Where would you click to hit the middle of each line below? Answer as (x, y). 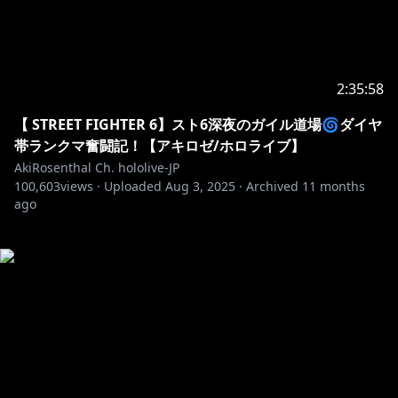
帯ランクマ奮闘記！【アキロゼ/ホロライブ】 (159, 146)
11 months (334, 186)
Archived (272, 186)
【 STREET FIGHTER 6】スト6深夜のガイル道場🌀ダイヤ (198, 124)
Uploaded (133, 186)
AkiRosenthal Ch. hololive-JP (97, 167)
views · (80, 186)
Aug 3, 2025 (200, 186)
